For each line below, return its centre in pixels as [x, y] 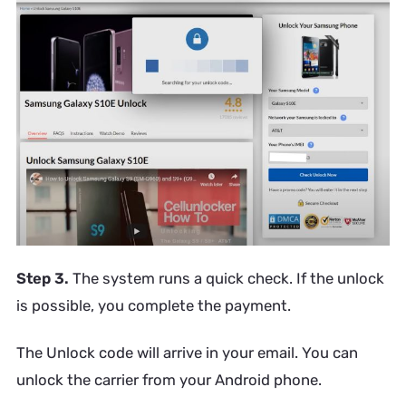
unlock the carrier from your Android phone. [169, 379]
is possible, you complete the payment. [153, 306]
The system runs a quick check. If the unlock [228, 279]
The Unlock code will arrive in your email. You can [187, 352]
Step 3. [44, 279]
